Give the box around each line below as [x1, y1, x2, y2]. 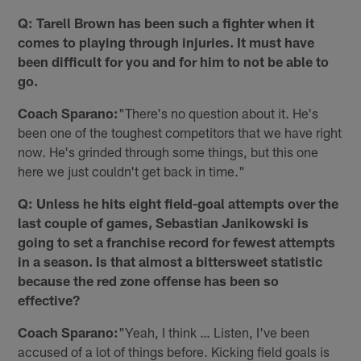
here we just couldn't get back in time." [18, 163, 246, 180]
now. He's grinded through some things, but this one [18, 143, 319, 160]
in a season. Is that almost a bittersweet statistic [18, 253, 323, 270]
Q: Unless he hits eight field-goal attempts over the [18, 195, 339, 212]
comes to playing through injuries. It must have [18, 34, 315, 51]
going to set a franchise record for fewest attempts [18, 234, 336, 251]
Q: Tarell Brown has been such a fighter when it [18, 15, 315, 31]
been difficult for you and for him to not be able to [18, 53, 330, 70]
